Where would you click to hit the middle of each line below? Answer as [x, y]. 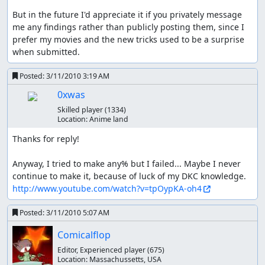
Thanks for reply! [46, 138]
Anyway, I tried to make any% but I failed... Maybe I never [127, 163]
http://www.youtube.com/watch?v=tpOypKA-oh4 [107, 188]
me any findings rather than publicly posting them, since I [128, 27]
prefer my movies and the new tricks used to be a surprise [128, 39]
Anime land [109, 119]
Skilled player [81, 109]
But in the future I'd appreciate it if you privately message [127, 14]
